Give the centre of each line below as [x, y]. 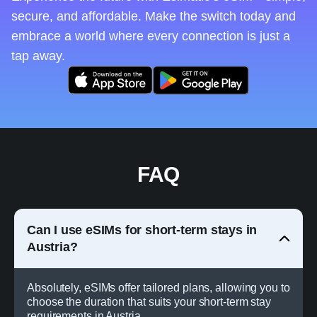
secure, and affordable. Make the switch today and [154, 17]
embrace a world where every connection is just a [151, 36]
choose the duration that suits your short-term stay [149, 302]
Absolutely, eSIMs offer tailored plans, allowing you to [158, 288]
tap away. [38, 56]
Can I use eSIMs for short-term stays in [142, 230]
